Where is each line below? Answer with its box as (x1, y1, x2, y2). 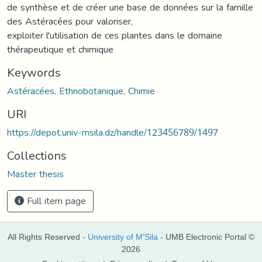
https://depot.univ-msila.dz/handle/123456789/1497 (7, 123, 218, 142)
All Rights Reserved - (8, 232, 88, 242)
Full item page (24, 191, 86, 210)
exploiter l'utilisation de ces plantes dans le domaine (7, 26, 222, 44)
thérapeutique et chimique (7, 40, 113, 58)
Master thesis (7, 164, 64, 183)
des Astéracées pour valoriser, (7, 12, 133, 30)
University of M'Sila (88, 232, 158, 242)
